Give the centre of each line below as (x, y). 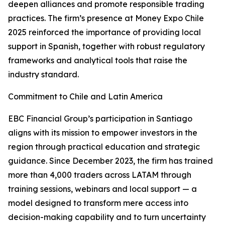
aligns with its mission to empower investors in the (103, 133)
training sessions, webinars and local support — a (102, 189)
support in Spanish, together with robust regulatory (106, 46)
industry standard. (43, 75)
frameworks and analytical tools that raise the (98, 61)
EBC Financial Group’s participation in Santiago (100, 119)
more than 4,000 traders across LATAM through (100, 175)
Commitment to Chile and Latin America (85, 97)
